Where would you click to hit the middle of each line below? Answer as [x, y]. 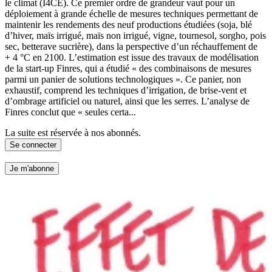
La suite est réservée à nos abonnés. [73, 132]
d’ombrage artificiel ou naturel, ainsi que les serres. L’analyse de [127, 101]
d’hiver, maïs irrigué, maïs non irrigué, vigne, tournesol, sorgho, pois [135, 35]
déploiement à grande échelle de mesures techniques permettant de [131, 13]
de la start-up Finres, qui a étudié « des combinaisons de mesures [128, 68]
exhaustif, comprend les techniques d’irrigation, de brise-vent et [126, 90]
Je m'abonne [32, 169]
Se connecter [33, 144]
